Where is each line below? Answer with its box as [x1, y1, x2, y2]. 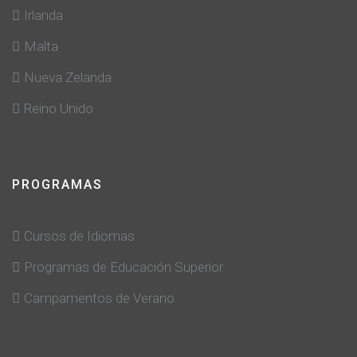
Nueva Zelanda [24, 69, 112, 85]
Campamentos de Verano [24, 290, 175, 306]
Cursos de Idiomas [24, 228, 135, 244]
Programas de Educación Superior [24, 259, 223, 275]
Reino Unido [24, 100, 93, 116]
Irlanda [24, 7, 63, 23]
